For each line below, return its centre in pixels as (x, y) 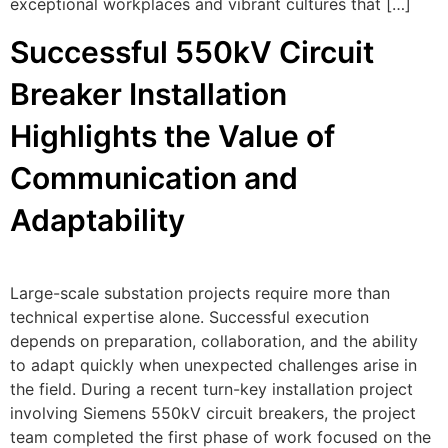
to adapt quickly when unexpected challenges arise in (213, 364)
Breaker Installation (148, 93)
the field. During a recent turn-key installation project (211, 388)
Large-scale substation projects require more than (200, 292)
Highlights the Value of (172, 135)
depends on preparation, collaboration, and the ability (214, 340)
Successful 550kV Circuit (192, 51)
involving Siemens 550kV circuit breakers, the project (213, 412)
